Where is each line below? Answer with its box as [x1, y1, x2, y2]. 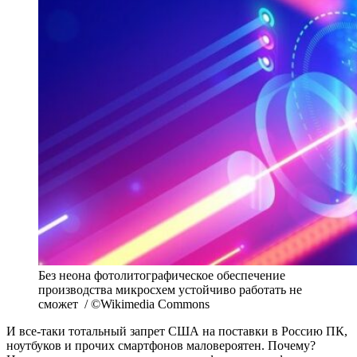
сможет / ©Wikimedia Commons [38, 296, 210, 311]
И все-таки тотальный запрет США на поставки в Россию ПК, [6, 324, 347, 338]
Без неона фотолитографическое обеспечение [38, 268, 285, 282]
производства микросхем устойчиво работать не [38, 282, 302, 296]
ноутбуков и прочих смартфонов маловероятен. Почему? [6, 338, 316, 352]
